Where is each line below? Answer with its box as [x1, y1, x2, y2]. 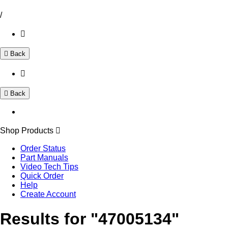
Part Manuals [20, 153, 68, 162]
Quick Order [20, 171, 64, 180]
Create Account [20, 189, 76, 198]
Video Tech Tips [20, 162, 78, 171]
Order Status [20, 144, 66, 153]
